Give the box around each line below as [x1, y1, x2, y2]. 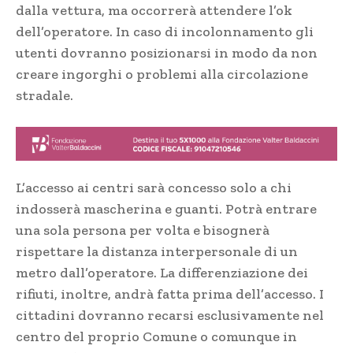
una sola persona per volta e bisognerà [16, 221, 269, 239]
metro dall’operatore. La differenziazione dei [16, 263, 308, 281]
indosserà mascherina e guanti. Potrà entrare [16, 199, 317, 217]
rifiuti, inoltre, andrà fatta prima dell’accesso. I [16, 284, 324, 303]
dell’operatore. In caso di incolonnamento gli [16, 23, 314, 41]
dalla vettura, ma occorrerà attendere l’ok [16, 2, 292, 20]
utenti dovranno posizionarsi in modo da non [16, 44, 318, 62]
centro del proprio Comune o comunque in [16, 327, 297, 345]
